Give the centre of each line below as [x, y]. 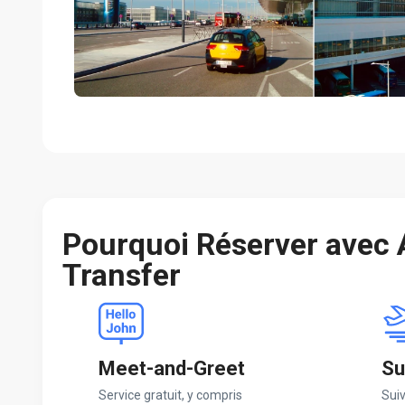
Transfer [122, 275]
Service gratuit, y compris [170, 396]
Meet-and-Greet [172, 369]
